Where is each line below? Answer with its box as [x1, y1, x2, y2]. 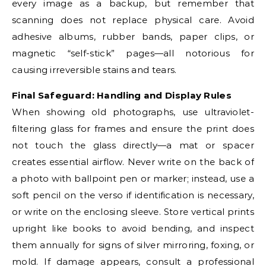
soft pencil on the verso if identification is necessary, [12, 189, 254, 201]
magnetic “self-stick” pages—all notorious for [12, 47, 254, 59]
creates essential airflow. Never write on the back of [12, 156, 254, 167]
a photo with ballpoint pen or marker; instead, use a [12, 173, 254, 184]
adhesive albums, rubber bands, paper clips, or [12, 31, 254, 42]
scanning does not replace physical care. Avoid [12, 14, 254, 26]
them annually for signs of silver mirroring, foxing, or [12, 239, 254, 251]
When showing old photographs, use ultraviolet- [12, 106, 254, 118]
